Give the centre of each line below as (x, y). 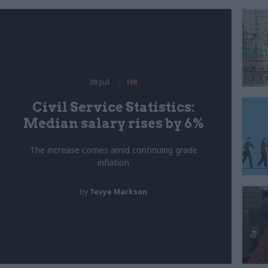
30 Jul (100, 82)
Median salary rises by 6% (113, 123)
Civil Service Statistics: (114, 107)
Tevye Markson (119, 191)
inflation (114, 162)
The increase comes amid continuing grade (113, 150)
